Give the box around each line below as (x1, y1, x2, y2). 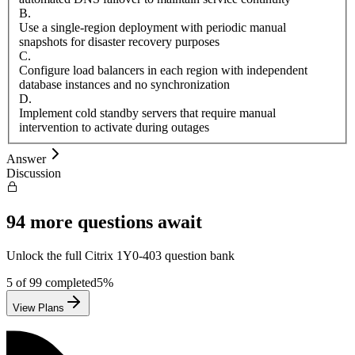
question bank (162, 248, 235, 262)
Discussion (6, 166, 61, 180)
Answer (6, 151, 46, 166)
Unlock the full (6, 248, 85, 262)
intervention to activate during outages (19, 120, 209, 134)
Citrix (85, 248, 113, 262)
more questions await (25, 211, 202, 232)
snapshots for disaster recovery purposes (19, 34, 219, 48)
